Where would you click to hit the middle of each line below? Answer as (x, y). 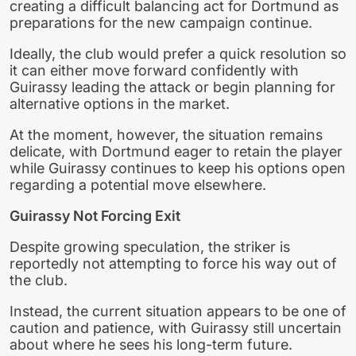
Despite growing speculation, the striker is (150, 246)
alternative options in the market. (120, 104)
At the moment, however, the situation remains (166, 135)
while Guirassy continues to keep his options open (178, 168)
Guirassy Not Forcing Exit (95, 215)
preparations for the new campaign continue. (161, 23)
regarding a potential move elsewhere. (138, 185)
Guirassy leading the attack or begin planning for (172, 87)
